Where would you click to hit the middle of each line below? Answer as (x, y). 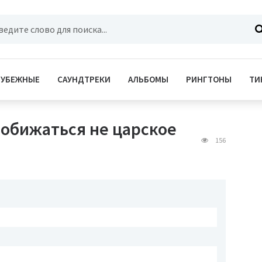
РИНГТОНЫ (209, 79)
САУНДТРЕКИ (84, 79)
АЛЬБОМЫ (148, 79)
